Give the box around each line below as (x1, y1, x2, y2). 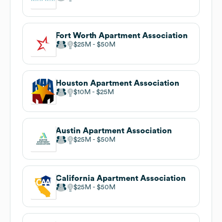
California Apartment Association (55, 174, 186, 182)
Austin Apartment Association (55, 126, 172, 135)
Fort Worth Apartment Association (55, 31, 188, 40)
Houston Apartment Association (55, 79, 179, 87)
